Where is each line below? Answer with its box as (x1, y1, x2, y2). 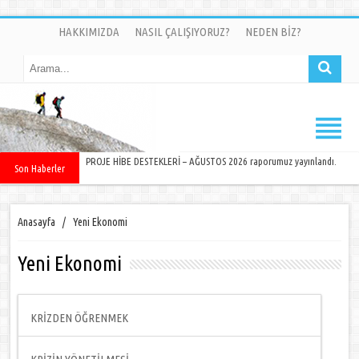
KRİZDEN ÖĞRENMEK (30, 311, 129, 325)
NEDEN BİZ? (244, 25, 301, 38)
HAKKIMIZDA (58, 25, 119, 38)
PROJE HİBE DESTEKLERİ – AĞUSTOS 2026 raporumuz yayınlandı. (86, 155, 337, 167)
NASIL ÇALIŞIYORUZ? (134, 25, 230, 38)
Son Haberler (14, 163, 65, 174)
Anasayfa (18, 216, 56, 228)
